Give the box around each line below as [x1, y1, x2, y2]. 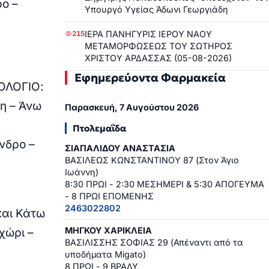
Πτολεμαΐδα [73, 122, 126, 134]
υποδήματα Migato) [65, 249, 146, 260]
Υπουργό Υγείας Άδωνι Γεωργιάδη [85, 4, 228, 14]
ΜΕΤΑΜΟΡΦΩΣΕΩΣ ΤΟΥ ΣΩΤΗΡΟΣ [85, 40, 232, 51]
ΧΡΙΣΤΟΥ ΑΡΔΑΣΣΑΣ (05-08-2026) [85, 52, 232, 63]
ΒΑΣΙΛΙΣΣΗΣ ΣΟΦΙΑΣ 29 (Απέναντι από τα [65, 237, 243, 248]
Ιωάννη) [65, 167, 98, 178]
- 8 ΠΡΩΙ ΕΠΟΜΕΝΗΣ [65, 191, 154, 202]
